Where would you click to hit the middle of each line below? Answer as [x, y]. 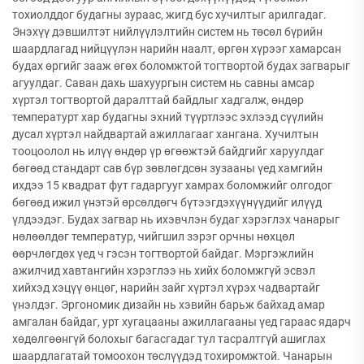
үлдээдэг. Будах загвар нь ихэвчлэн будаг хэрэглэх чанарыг [176, 219]
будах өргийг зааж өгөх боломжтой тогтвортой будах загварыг [181, 66]
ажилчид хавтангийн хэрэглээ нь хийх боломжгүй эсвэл [164, 271]
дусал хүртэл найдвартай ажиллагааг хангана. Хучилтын [165, 134]
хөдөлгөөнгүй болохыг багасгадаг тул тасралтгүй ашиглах [169, 339]
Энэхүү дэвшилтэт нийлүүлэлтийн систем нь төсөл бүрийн [167, 32]
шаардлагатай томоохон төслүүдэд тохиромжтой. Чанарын [172, 356]
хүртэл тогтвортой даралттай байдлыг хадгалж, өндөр [158, 100]
